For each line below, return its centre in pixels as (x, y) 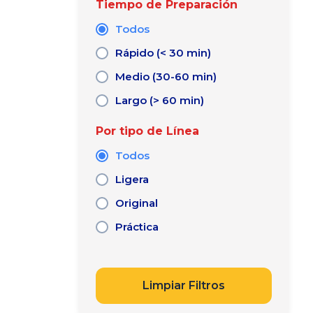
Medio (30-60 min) (166, 77)
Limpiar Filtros (183, 285)
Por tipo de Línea (147, 131)
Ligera (132, 179)
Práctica (137, 227)
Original (136, 203)
